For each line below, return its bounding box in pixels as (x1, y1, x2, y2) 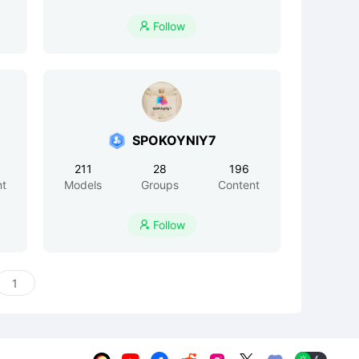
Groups (141, 178, 179, 192)
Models (64, 178, 102, 192)
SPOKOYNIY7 (131, 132, 216, 148)
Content (218, 178, 260, 192)
